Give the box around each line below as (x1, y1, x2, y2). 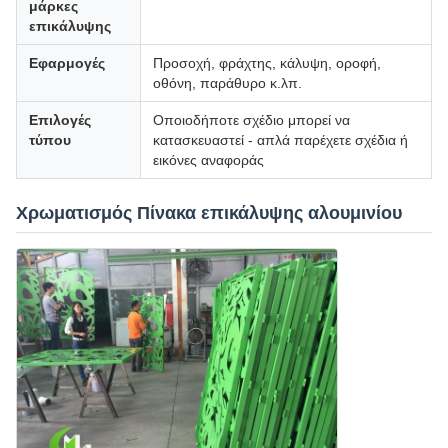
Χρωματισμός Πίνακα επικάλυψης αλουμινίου (16, 202, 402, 223)
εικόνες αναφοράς (153, 151, 264, 168)
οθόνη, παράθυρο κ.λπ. (153, 74, 302, 91)
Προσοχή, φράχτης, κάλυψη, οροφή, (153, 54, 381, 71)
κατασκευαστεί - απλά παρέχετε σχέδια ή (153, 131, 408, 148)
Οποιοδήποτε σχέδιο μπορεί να (153, 111, 350, 128)
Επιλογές (29, 111, 91, 128)
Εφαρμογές (29, 54, 105, 71)
